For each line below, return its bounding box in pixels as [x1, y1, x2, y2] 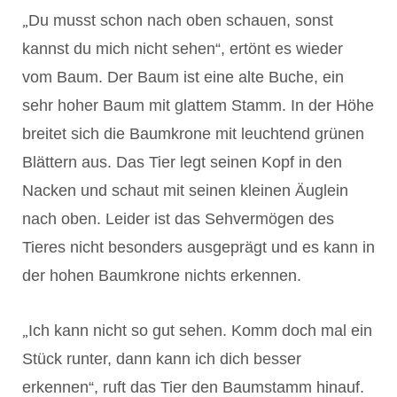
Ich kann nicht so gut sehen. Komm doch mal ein [28, 321, 372, 339]
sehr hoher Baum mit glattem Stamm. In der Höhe [22, 96, 374, 114]
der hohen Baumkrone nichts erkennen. [22, 266, 301, 284]
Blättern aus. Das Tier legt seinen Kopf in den [22, 152, 342, 171]
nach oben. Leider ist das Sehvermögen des [22, 209, 334, 228]
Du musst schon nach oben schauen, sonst [28, 11, 333, 29]
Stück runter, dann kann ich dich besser [22, 349, 301, 368]
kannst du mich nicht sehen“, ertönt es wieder [22, 39, 343, 58]
